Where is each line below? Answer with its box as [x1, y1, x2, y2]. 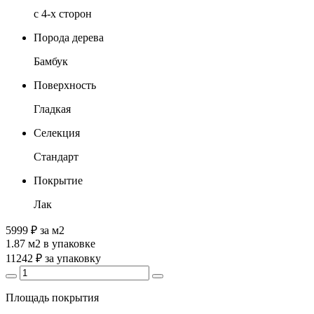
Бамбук [34, 55, 68, 67]
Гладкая [34, 102, 71, 115]
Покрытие [34, 174, 83, 186]
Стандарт [34, 150, 78, 163]
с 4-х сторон [34, 7, 92, 20]
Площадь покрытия [6, 291, 99, 303]
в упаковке [41, 237, 95, 250]
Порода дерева [34, 31, 104, 43]
